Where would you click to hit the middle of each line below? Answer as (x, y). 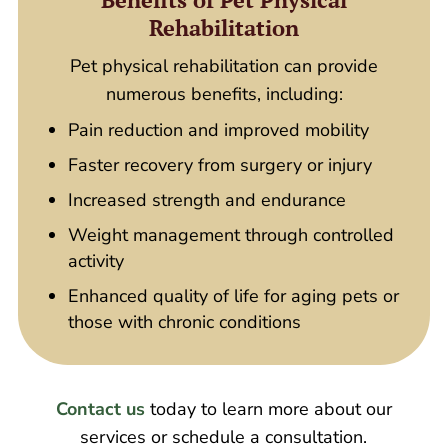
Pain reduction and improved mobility (218, 130)
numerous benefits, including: (224, 94)
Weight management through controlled (230, 235)
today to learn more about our (268, 409)
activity (95, 261)
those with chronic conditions (184, 322)
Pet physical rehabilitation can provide (224, 66)
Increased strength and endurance (206, 200)
